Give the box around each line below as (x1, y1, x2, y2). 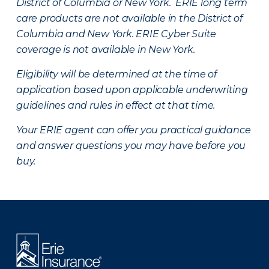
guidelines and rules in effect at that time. (16, 100, 216, 111)
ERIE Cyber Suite (136, 28, 217, 40)
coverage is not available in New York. (16, 44, 195, 55)
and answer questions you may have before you (16, 140, 246, 151)
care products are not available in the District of (16, 13, 243, 24)
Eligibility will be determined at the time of (16, 68, 217, 80)
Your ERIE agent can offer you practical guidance (16, 124, 251, 136)
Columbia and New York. (16, 28, 136, 40)
